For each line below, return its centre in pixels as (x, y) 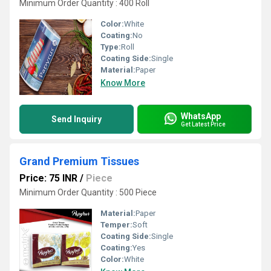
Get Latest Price (203, 124)
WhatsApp (201, 116)
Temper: (116, 225)
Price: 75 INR (48, 178)
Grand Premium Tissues (79, 161)
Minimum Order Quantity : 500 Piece (88, 192)
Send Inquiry (77, 119)
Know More (123, 83)
